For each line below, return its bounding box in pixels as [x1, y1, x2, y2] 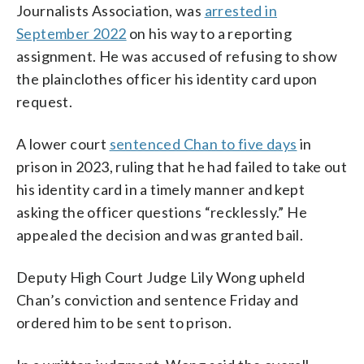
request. [16, 92, 73, 110]
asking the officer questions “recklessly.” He [16, 202, 307, 221]
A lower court [16, 134, 110, 153]
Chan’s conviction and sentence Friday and [16, 290, 299, 309]
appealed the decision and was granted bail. [16, 225, 304, 244]
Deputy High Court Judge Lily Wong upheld [16, 267, 305, 286]
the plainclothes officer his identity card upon [16, 69, 318, 88]
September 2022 [16, 24, 127, 42]
